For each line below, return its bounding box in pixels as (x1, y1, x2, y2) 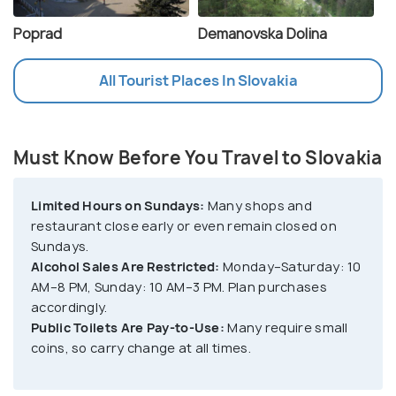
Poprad (13, 24, 62, 44)
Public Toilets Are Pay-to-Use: (31, 319, 225, 337)
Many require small (225, 319, 348, 337)
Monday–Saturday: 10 (219, 258, 362, 276)
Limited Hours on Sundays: (31, 197, 205, 215)
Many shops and (204, 197, 313, 215)
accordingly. (31, 299, 108, 316)
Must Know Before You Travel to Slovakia (13, 146, 383, 171)
